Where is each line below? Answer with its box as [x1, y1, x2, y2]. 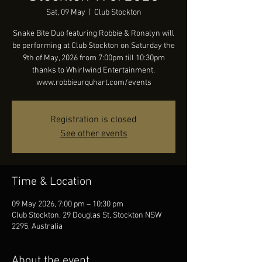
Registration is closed [50, 114, 137, 126]
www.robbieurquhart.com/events [36, 78, 151, 88]
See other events [60, 128, 127, 140]
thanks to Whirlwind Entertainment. [32, 65, 155, 75]
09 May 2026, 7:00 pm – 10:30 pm [12, 199, 123, 209]
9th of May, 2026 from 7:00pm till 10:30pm [22, 53, 165, 63]
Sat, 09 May [46, 8, 85, 18]
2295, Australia [12, 222, 63, 232]
